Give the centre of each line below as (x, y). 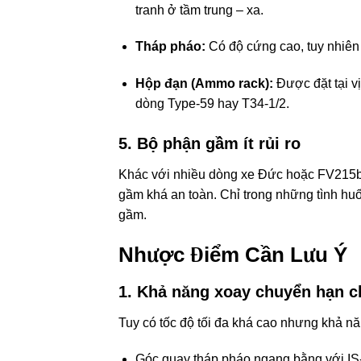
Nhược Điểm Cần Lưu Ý (233, 254)
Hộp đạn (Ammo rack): (204, 84)
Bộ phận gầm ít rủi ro (219, 144)
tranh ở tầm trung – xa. (199, 10)
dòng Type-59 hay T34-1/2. (212, 104)
